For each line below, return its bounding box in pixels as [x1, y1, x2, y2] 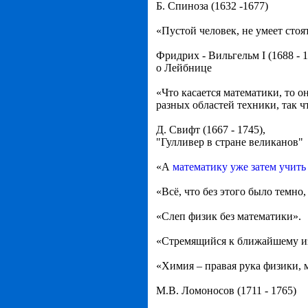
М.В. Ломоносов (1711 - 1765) [156, 285, 296, 296]
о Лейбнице [156, 62, 212, 74]
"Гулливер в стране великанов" [156, 136, 303, 148]
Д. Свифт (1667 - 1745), [156, 124, 265, 135]
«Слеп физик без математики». [156, 210, 301, 222]
